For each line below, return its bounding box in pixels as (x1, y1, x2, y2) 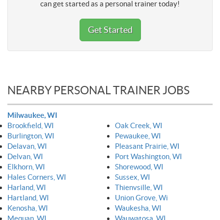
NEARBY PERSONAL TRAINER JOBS (7, 83, 190, 97)
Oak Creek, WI (115, 121, 163, 130)
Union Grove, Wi (115, 193, 168, 202)
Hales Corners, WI (7, 172, 66, 181)
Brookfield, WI (7, 121, 54, 130)
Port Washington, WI (115, 152, 182, 161)
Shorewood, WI (115, 162, 164, 171)
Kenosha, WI (7, 203, 48, 212)
